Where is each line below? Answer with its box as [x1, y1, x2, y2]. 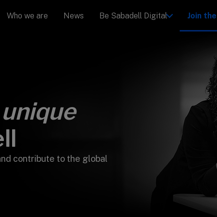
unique [1, 97, 76, 125]
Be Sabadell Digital [99, 11, 167, 20]
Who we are [6, 11, 48, 20]
